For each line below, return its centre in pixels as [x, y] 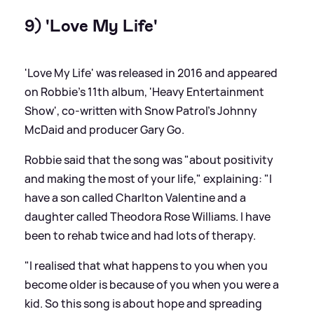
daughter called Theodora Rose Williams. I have [148, 216]
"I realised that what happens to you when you [146, 265]
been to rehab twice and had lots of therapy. [140, 235]
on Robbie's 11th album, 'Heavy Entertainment [144, 91]
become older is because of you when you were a [152, 284]
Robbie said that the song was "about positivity [149, 159]
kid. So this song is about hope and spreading [143, 303]
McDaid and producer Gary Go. [104, 129]
